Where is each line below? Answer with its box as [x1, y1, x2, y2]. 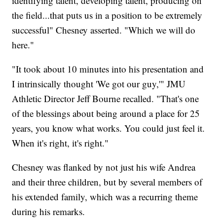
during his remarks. [12, 205, 85, 218]
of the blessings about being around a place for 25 [12, 107, 200, 119]
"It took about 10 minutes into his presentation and [12, 62, 204, 75]
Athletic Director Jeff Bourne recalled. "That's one [12, 92, 199, 105]
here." [12, 38, 35, 51]
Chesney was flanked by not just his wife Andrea [12, 160, 196, 173]
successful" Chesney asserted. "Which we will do [12, 23, 196, 36]
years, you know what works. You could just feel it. [12, 121, 205, 134]
